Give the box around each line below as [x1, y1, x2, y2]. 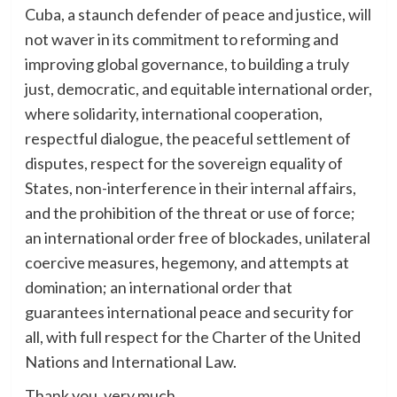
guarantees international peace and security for [24, 302, 354, 323]
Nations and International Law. [24, 352, 237, 372]
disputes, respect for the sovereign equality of [24, 153, 343, 174]
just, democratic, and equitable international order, [24, 79, 372, 99]
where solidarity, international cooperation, [24, 104, 323, 124]
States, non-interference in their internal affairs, [24, 178, 356, 198]
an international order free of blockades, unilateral [24, 228, 370, 248]
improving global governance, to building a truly [24, 54, 349, 74]
